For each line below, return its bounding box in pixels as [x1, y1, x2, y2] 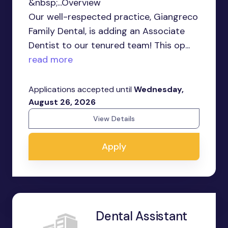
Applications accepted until [28, 84, 134, 95]
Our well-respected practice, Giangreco [28, 11, 198, 23]
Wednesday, [134, 84, 184, 95]
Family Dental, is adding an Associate [28, 25, 185, 37]
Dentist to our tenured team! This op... [28, 39, 190, 51]
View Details [93, 114, 135, 123]
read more [28, 53, 73, 66]
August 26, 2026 [28, 97, 96, 107]
